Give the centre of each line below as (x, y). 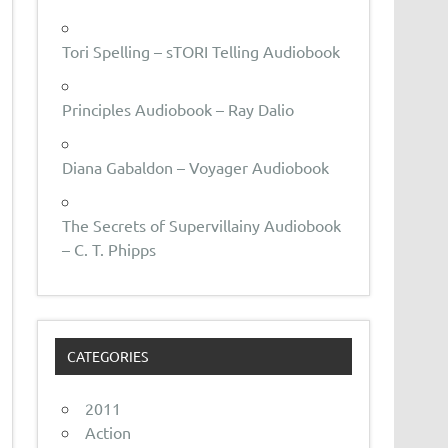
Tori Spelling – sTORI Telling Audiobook (201, 50)
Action (108, 432)
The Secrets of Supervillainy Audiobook (202, 224)
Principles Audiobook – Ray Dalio (178, 108)
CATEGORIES (107, 356)
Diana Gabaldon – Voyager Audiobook (196, 166)
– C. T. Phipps (109, 248)
